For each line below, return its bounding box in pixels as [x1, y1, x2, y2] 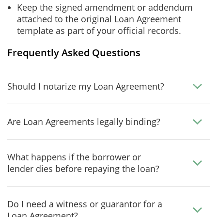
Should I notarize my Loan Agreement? [7, 80, 164, 92]
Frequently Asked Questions [7, 46, 140, 59]
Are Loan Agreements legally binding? [7, 116, 160, 127]
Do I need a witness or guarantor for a [7, 198, 162, 210]
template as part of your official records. [17, 25, 181, 36]
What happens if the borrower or [7, 151, 141, 163]
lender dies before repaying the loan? [7, 163, 159, 174]
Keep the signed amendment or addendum [17, 1, 193, 13]
